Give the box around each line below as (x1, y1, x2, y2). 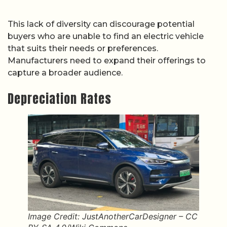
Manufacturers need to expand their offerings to (8, 55, 206, 65)
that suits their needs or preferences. (8, 43, 158, 53)
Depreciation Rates (8, 90, 111, 108)
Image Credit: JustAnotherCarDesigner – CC (28, 211, 198, 222)
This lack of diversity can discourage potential (8, 19, 195, 29)
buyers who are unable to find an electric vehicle (8, 31, 204, 41)
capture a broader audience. (8, 67, 123, 78)
